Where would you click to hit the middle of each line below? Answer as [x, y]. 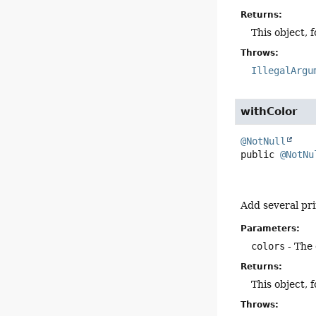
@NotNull [263, 141]
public [258, 155]
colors [268, 247]
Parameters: [271, 229]
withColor [269, 112]
